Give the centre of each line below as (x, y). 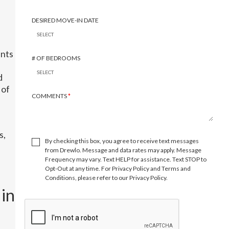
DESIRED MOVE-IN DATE (65, 20)
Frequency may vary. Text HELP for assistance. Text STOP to (125, 159)
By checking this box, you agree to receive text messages (122, 141)
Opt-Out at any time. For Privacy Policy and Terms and (118, 169)
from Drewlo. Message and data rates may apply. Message (123, 150)
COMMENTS (50, 96)
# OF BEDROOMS (56, 58)
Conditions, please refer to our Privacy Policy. (106, 178)
